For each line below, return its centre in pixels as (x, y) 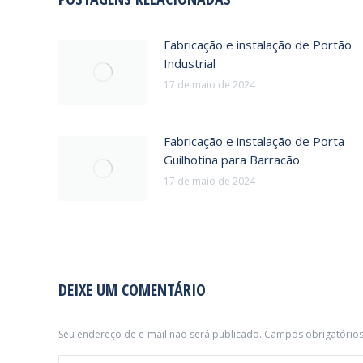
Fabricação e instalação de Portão (258, 45)
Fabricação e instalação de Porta (254, 141)
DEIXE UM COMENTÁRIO (132, 290)
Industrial (190, 63)
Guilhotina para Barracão (232, 160)
